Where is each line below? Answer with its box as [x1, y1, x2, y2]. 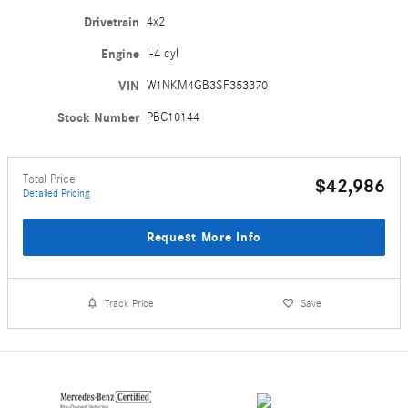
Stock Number [57, 109, 140, 126]
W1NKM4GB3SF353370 [147, 77, 269, 93]
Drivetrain [84, 14, 140, 30]
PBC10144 [147, 109, 200, 125]
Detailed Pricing [23, 186, 90, 199]
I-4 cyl [147, 46, 179, 61]
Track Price [105, 296, 155, 310]
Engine [101, 46, 140, 62]
